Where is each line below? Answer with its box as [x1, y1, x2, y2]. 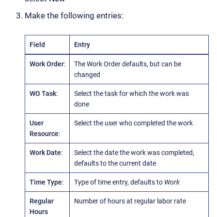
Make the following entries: [25, 11, 124, 21]
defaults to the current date [74, 159, 156, 167]
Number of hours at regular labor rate [74, 197, 186, 205]
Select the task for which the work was [74, 89, 189, 97]
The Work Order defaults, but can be [74, 60, 181, 68]
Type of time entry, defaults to [74, 178, 164, 186]
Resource [29, 129, 59, 138]
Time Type [29, 178, 62, 186]
